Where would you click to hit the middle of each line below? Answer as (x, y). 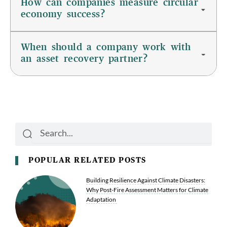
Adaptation (102, 199)
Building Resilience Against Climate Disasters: (146, 180)
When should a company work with (106, 47)
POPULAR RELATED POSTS (87, 160)
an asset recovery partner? (84, 59)
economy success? (63, 14)
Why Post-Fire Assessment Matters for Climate (147, 190)
